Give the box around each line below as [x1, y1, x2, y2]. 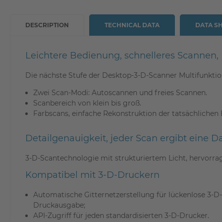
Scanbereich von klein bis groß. [33, 99, 141, 108]
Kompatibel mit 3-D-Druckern [25, 169, 160, 180]
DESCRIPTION [25, 21, 69, 29]
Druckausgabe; [33, 201, 85, 210]
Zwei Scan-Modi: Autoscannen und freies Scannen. [33, 88, 207, 97]
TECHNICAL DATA [105, 21, 160, 29]
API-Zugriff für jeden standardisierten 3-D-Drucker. [33, 211, 209, 220]
